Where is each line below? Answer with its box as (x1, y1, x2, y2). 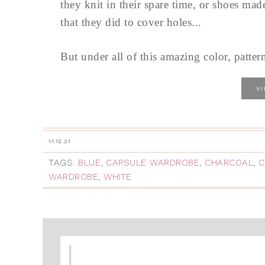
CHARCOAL (205, 157, 253, 168)
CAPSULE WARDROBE (106, 157, 199, 168)
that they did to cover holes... (60, 16, 202, 28)
